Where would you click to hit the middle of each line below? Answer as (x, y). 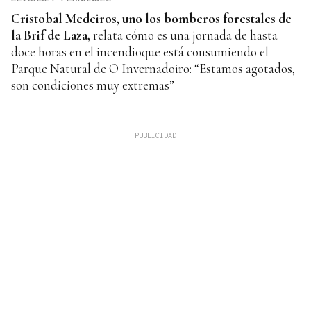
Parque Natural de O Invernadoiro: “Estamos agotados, (153, 69)
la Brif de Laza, (52, 35)
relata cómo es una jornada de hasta (185, 35)
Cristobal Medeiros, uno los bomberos (117, 19)
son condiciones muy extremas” (93, 85)
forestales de (257, 19)
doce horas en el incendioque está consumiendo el (140, 52)
